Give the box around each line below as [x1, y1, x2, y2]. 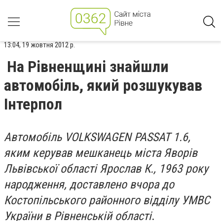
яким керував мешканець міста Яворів [4, 146, 197, 160]
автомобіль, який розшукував [4, 76, 202, 95]
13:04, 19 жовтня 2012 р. [4, 40, 75, 49]
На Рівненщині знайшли [7, 57, 169, 76]
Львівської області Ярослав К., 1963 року [4, 162, 208, 176]
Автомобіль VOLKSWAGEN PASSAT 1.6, [4, 130, 190, 144]
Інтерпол [4, 95, 62, 113]
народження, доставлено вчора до [4, 178, 174, 191]
